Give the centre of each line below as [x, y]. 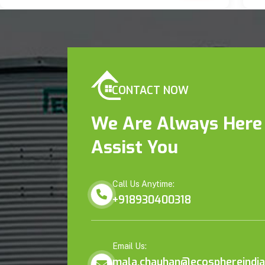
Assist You [135, 148]
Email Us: [130, 246]
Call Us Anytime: [143, 184]
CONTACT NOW [150, 91]
